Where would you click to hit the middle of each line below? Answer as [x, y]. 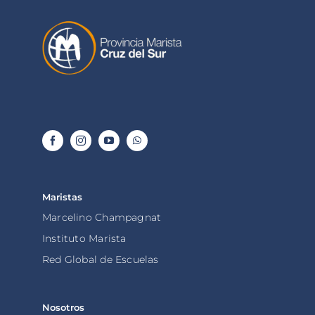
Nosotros [63, 307]
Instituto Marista [84, 238]
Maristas [62, 197]
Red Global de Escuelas [101, 259]
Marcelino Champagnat [102, 217]
